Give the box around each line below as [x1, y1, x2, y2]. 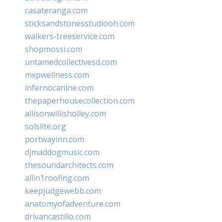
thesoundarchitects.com [25, 159, 113, 170]
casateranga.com [25, 4, 88, 16]
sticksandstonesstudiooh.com [25, 17, 135, 29]
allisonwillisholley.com [25, 108, 106, 119]
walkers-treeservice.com [25, 30, 114, 42]
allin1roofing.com [25, 172, 89, 183]
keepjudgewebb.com [25, 185, 101, 196]
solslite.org [25, 120, 66, 132]
